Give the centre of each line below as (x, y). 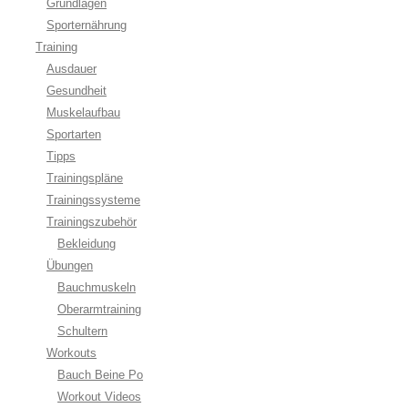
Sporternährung (87, 25)
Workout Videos (100, 397)
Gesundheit (77, 91)
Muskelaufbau (84, 112)
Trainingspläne (85, 178)
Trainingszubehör (92, 222)
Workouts (72, 353)
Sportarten (74, 134)
